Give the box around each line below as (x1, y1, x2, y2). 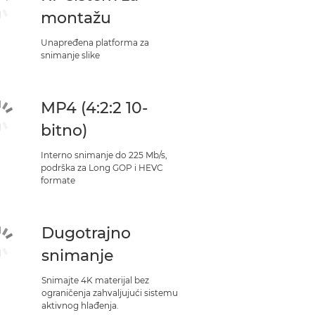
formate (40, 175, 75, 186)
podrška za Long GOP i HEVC (40, 162, 163, 173)
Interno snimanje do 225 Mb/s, (40, 150, 167, 160)
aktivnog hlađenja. (41, 300, 120, 311)
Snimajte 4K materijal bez (41, 275, 150, 285)
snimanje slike (40, 50, 100, 60)
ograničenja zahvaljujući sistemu (41, 288, 179, 298)
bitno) (40, 121, 87, 140)
